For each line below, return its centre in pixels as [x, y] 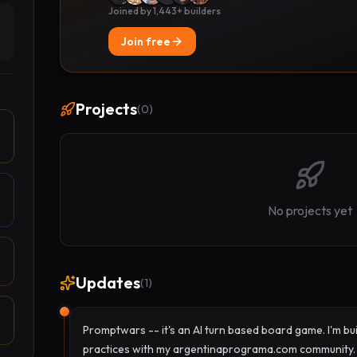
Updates [108, 282]
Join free [145, 41]
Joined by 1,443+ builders [164, 11]
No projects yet [310, 210]
